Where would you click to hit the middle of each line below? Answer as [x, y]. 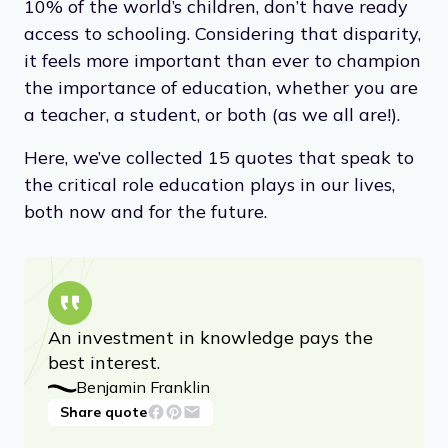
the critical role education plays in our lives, [209, 184]
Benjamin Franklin [143, 386]
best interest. [104, 362]
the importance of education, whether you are [221, 87]
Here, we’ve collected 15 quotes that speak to [219, 157]
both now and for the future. [145, 211]
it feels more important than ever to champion [222, 60]
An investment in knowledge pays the [210, 337]
